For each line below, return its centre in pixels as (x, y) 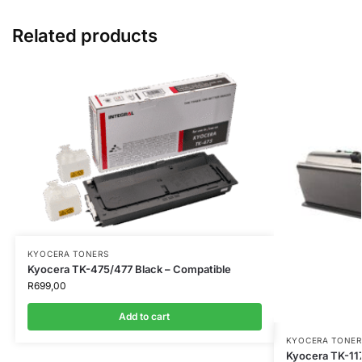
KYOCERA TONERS (68, 254)
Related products (85, 35)
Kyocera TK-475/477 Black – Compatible (129, 269)
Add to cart (145, 317)
